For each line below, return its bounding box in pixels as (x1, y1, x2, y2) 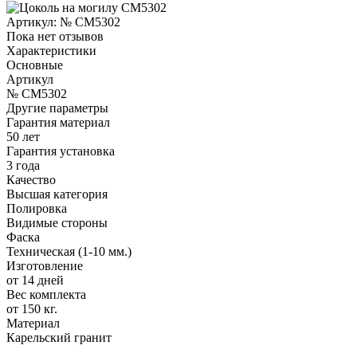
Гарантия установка (6, 143, 115, 158)
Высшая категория (6, 186, 108, 201)
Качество (6, 172, 56, 186)
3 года (6, 158, 40, 172)
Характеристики (6, 43, 96, 57)
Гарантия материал (6, 115, 110, 129)
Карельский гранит (6, 330, 112, 344)
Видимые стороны (6, 215, 108, 229)
